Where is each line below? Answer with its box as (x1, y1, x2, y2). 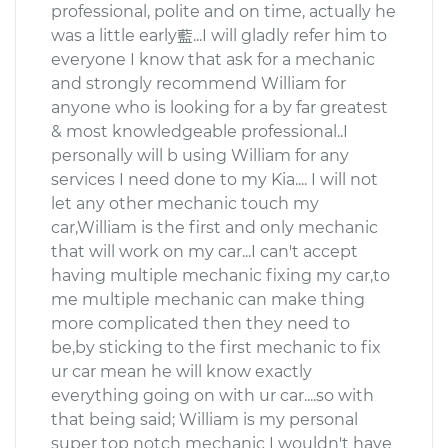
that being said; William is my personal (51, 409, 358, 429)
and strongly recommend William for (51, 73, 346, 93)
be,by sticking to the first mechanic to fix (51, 337, 381, 357)
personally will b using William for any (51, 145, 349, 165)
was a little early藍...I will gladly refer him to (51, 25, 387, 45)
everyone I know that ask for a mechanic (51, 49, 375, 69)
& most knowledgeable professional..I (51, 121, 348, 141)
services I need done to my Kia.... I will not (51, 169, 378, 189)
